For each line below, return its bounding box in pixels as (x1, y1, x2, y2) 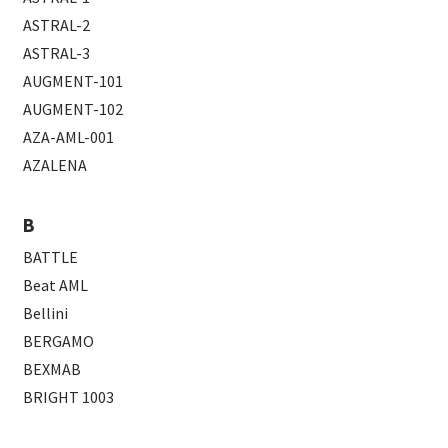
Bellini (23, 302, 69, 323)
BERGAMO (23, 330, 95, 351)
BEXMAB (23, 358, 82, 379)
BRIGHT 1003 (23, 386, 115, 407)
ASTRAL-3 (23, 42, 91, 63)
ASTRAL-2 (23, 14, 91, 35)
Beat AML (23, 274, 89, 295)
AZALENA (23, 154, 88, 175)
